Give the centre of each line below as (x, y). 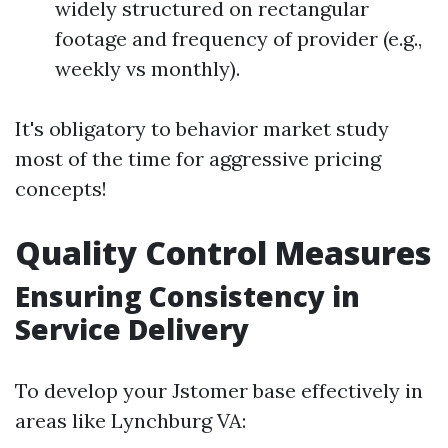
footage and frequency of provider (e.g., (238, 38)
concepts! (61, 188)
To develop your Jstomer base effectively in (219, 390)
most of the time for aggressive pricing (198, 158)
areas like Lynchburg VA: (130, 420)
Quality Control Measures (223, 252)
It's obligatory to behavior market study (202, 128)
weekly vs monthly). (147, 68)
